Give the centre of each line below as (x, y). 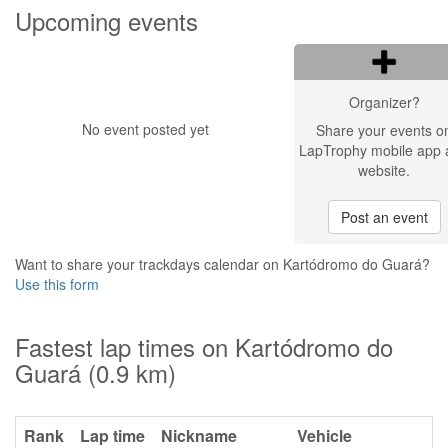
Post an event (384, 217)
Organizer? (384, 102)
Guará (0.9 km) (95, 372)
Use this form (57, 284)
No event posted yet (145, 129)
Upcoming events (106, 20)
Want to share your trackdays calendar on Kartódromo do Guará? (222, 264)
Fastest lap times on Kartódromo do (204, 346)
